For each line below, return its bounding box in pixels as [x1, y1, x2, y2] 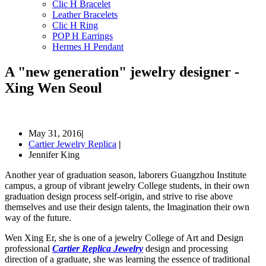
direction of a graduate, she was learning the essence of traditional [5, 254, 250, 265]
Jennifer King [28, 150, 80, 160]
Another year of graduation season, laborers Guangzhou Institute [5, 170, 246, 180]
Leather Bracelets [52, 9, 118, 20]
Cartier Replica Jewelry [52, 243, 143, 254]
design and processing [143, 243, 228, 254]
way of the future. [5, 213, 71, 223]
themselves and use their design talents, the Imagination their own [5, 202, 249, 213]
